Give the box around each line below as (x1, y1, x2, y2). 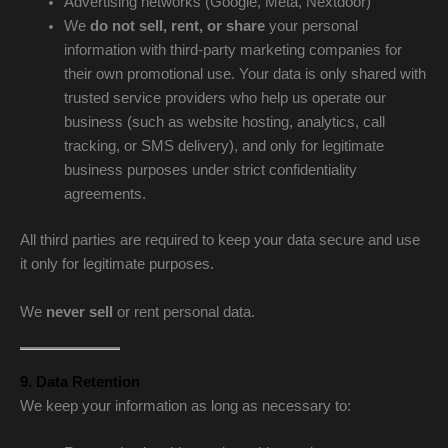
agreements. (63, 186, 146, 203)
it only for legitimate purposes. (20, 256, 214, 273)
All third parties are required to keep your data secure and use (20, 232, 420, 249)
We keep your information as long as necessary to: (20, 398, 351, 415)
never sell (46, 303, 113, 320)
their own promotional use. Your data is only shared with (63, 66, 426, 83)
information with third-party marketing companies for (63, 42, 402, 59)
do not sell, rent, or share (89, 18, 265, 35)
